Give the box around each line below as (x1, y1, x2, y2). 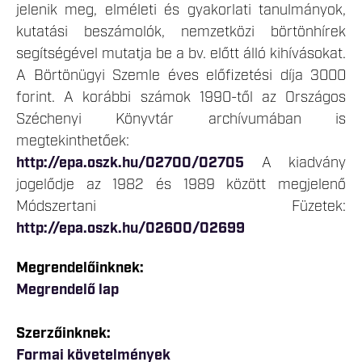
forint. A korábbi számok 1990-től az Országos (16, 87, 346, 107)
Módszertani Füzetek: (16, 196, 346, 217)
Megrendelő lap (16, 280, 119, 300)
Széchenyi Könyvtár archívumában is (16, 109, 346, 129)
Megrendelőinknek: (16, 258, 144, 278)
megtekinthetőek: (16, 131, 129, 151)
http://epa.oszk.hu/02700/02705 (16, 153, 244, 173)
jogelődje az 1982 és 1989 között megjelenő (16, 175, 346, 195)
